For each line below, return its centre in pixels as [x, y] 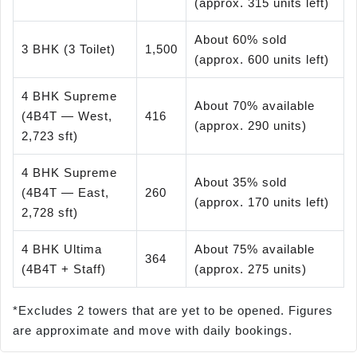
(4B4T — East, [65, 192]
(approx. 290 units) [251, 125]
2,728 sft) [50, 212]
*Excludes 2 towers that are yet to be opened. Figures [173, 310]
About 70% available [255, 105]
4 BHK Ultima [62, 249]
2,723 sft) [50, 135]
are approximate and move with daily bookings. [153, 330]
